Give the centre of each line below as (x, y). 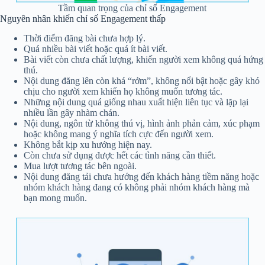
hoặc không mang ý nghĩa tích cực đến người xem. (119, 134)
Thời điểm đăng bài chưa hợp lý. (85, 38)
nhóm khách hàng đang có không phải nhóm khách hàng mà (137, 187)
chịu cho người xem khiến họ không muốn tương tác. (123, 91)
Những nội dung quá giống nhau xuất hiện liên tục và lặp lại (136, 102)
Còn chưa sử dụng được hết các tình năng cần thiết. (120, 155)
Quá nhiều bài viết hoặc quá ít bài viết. (96, 49)
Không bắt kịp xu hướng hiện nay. (88, 144)
